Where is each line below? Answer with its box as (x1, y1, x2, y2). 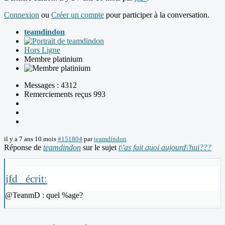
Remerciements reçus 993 (24, 90, 105, 99)
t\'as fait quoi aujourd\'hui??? (119, 143, 211, 152)
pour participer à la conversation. (104, 11, 209, 20)
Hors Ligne (24, 46, 60, 55)
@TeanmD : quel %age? (5, 191, 83, 200)
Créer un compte (51, 11, 104, 20)
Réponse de (4, 143, 43, 152)
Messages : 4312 (24, 81, 77, 90)
